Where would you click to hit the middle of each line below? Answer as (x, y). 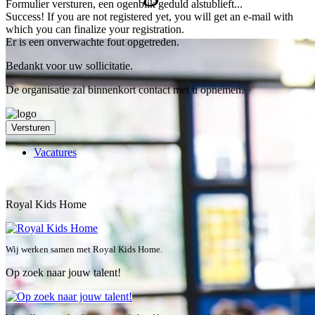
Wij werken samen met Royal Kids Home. (84, 249)
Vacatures (55, 152)
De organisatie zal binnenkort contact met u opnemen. (125, 89)
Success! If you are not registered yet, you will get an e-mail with (149, 16)
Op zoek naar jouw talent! (63, 272)
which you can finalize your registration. (95, 29)
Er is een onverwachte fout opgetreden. (92, 41)
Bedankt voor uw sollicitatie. (69, 65)
